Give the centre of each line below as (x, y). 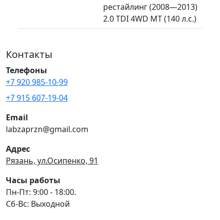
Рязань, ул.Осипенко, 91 (52, 160)
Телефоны (27, 70)
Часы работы (33, 180)
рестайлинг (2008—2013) (150, 7)
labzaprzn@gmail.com (47, 129)
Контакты (29, 54)
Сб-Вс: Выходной (38, 204)
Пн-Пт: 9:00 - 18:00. (41, 192)
